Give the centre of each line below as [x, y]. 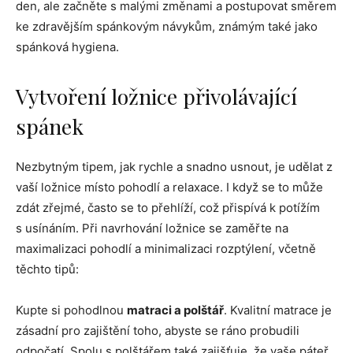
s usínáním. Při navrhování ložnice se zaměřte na [152, 229]
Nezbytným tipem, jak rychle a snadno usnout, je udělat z [174, 167]
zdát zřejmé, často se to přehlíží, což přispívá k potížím [168, 208]
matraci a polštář [175, 310]
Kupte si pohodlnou [71, 310]
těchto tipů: [47, 269]
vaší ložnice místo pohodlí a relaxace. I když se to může [169, 188]
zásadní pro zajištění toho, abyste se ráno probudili [158, 331]
